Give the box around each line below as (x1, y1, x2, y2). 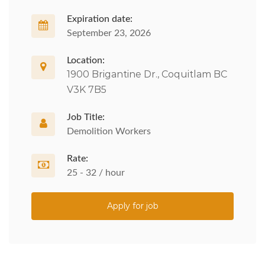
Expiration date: (67, 14, 132, 24)
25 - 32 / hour (67, 168, 125, 177)
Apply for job (106, 201, 159, 211)
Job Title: (67, 112, 105, 122)
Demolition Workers (67, 127, 151, 136)
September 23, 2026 (67, 28, 151, 38)
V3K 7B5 (67, 84, 106, 95)
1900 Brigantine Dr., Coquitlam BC (67, 69, 227, 80)
